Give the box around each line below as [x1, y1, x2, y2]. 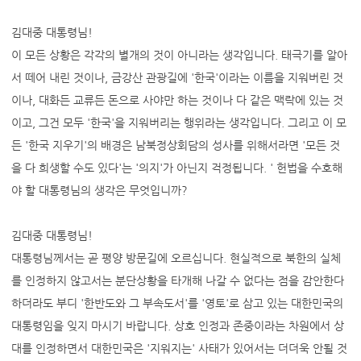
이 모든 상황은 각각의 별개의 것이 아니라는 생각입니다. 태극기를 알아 [10, 48, 347, 61]
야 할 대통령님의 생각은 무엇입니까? [10, 184, 188, 197]
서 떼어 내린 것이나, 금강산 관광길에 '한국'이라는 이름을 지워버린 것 [10, 71, 343, 84]
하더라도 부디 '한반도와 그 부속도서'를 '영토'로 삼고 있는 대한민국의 [10, 297, 343, 309]
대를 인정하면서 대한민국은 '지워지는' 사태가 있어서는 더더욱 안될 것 [10, 342, 347, 355]
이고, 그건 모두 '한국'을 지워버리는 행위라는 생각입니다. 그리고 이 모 [10, 116, 346, 129]
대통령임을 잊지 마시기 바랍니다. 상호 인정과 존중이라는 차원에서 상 [10, 319, 344, 332]
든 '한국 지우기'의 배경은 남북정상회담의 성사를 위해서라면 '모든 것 [10, 139, 340, 151]
